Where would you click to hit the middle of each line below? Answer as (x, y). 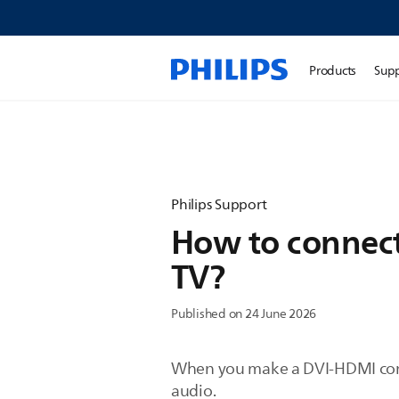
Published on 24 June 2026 (244, 314)
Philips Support (219, 205)
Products (333, 71)
